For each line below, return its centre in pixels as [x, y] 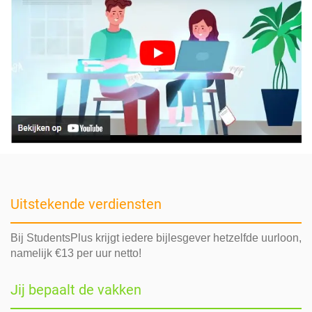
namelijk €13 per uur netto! [76, 253]
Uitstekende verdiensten [86, 204]
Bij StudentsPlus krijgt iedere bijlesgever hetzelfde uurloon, [156, 237]
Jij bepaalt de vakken [76, 289]
